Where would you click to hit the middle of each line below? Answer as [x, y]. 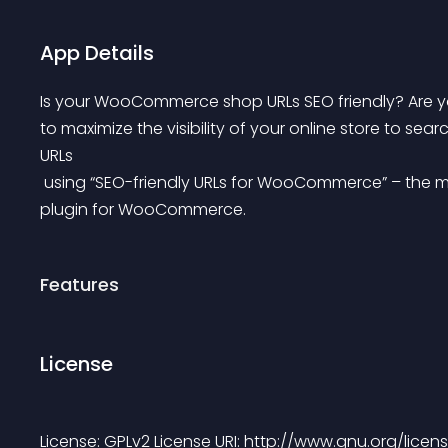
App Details [97, 53]
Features [79, 284]
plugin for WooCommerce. [143, 209]
